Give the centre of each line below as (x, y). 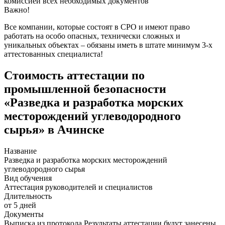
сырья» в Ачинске (54, 129)
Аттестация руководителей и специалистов (78, 187)
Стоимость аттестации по (74, 75)
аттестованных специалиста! (53, 54)
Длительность (28, 196)
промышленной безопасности (85, 89)
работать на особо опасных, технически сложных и (92, 36)
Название (20, 151)
